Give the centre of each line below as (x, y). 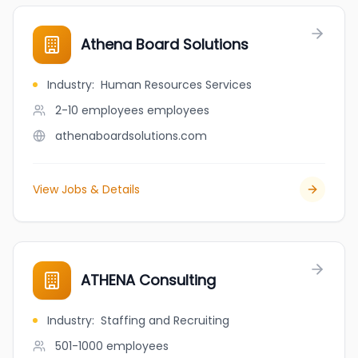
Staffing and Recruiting (165, 320)
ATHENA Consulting (148, 280)
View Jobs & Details (86, 189)
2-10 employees (99, 110)
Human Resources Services (176, 85)
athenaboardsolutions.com (131, 136)
